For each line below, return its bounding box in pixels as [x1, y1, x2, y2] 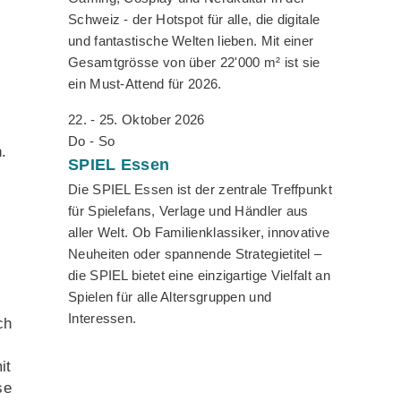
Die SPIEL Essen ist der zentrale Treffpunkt [68, 182, 332, 198]
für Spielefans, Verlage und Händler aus [68, 203, 309, 219]
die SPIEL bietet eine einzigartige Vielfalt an [68, 268, 330, 284]
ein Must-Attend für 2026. [68, 76, 222, 92]
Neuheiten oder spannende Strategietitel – [68, 246, 322, 262]
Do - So [68, 133, 115, 149]
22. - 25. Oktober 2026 [68, 112, 205, 128]
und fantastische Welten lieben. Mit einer [68, 33, 314, 49]
